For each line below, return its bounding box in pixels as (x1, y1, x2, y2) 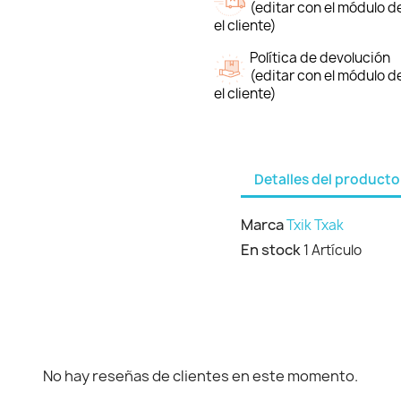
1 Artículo (303, 241, 362, 260)
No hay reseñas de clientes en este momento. (43, 366, 358, 386)
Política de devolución (250, 48, 390, 67)
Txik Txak (286, 216, 344, 235)
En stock (241, 240, 301, 260)
